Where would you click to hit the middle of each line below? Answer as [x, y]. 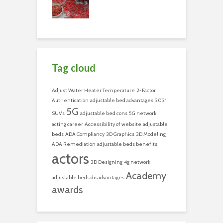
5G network [143, 113]
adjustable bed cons [104, 113]
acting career [67, 124]
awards [67, 190]
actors [70, 159]
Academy [146, 176]
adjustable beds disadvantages [88, 178]
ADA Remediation [74, 144]
